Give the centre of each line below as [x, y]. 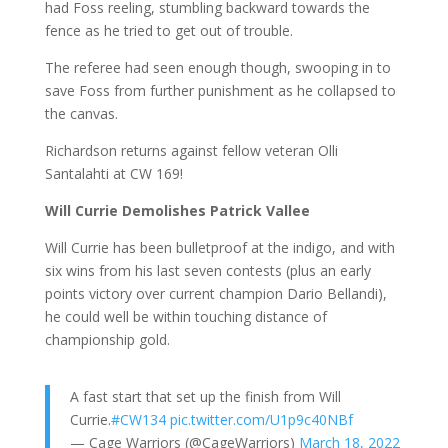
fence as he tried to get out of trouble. [168, 31]
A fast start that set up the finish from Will [205, 397]
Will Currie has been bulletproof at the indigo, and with [219, 248]
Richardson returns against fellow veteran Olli [191, 151]
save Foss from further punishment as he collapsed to [220, 91]
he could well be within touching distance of [185, 317]
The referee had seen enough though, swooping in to [217, 68]
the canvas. [81, 114]
